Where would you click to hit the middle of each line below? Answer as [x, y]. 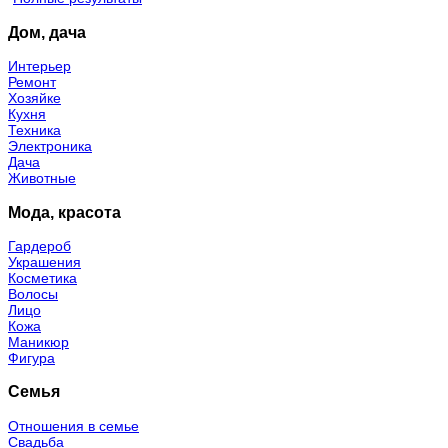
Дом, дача [47, 31]
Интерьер [39, 66]
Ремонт [32, 82]
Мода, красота [64, 211]
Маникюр [38, 341]
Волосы [33, 293]
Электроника [50, 146]
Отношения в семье [73, 425]
